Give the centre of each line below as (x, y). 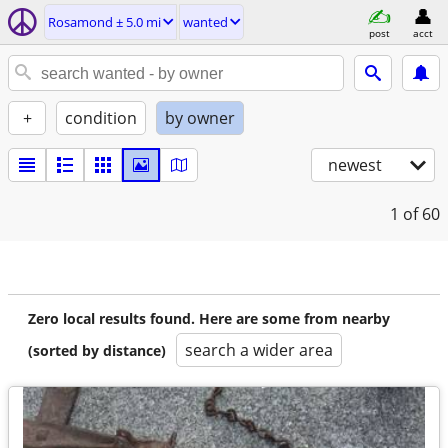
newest (355, 165)
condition (101, 118)
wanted (205, 22)
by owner (200, 118)
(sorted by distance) (97, 350)
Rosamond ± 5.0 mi (104, 22)
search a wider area (259, 350)
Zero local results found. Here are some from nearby (209, 318)
